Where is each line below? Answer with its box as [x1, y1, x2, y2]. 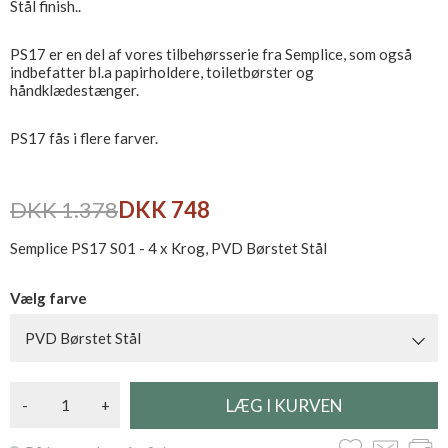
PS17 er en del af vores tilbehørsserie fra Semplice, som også [10, 45, 412, 63]
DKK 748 [118, 196, 210, 223]
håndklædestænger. [10, 81, 139, 99]
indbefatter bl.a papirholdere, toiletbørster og [10, 63, 314, 81]
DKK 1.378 [10, 196, 118, 223]
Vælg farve [10, 289, 87, 307]
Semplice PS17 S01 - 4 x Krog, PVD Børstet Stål [10, 239, 327, 257]
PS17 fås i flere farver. [10, 129, 158, 147]
